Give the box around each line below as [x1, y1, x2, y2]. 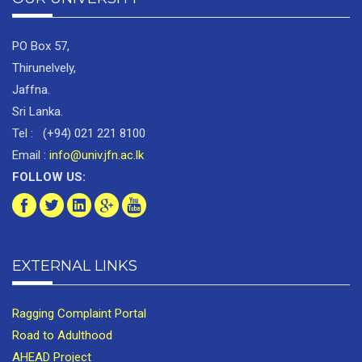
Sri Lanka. [12, 104, 63, 120]
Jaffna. [12, 82, 50, 98]
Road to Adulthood [12, 328, 112, 343]
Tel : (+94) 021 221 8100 [12, 126, 145, 141]
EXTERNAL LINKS [12, 257, 137, 276]
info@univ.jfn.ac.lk [46, 148, 144, 163]
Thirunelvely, [12, 61, 76, 76]
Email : [12, 148, 46, 163]
